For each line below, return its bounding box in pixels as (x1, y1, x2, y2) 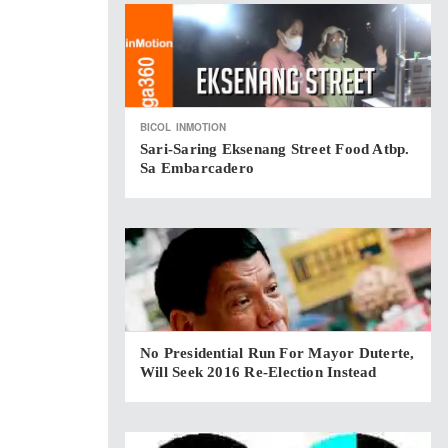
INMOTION (176, 120, 226, 134)
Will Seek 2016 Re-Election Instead (140, 364, 377, 380)
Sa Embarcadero (140, 160, 255, 176)
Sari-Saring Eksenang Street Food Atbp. (140, 141, 410, 157)
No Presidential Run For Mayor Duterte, (140, 345, 415, 361)
